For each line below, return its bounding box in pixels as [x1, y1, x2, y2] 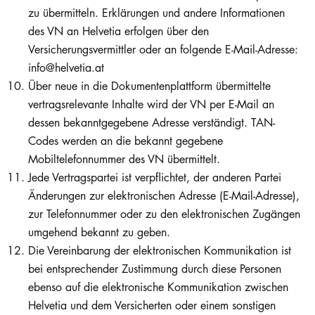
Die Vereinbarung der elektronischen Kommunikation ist [28, 243, 291, 259]
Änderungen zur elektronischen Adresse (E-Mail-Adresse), [28, 188, 300, 204]
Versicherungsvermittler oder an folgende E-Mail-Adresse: [28, 41, 298, 58]
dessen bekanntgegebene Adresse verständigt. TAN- [28, 115, 275, 131]
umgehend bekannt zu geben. [28, 224, 170, 240]
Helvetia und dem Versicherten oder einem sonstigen [28, 297, 276, 314]
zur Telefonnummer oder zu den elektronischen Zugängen [28, 206, 300, 222]
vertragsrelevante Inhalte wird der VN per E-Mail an [28, 96, 274, 112]
